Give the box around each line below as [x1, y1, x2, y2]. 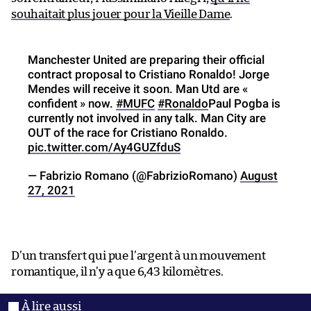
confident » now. [28, 96, 116, 110]
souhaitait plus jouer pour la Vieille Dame [11, 8, 230, 20]
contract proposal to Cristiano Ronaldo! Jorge [28, 67, 269, 81]
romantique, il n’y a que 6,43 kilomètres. [11, 265, 224, 278]
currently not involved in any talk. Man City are [28, 110, 266, 125]
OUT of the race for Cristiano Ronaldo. [28, 125, 228, 140]
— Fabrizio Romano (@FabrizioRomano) [28, 168, 240, 183]
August [240, 168, 278, 183]
